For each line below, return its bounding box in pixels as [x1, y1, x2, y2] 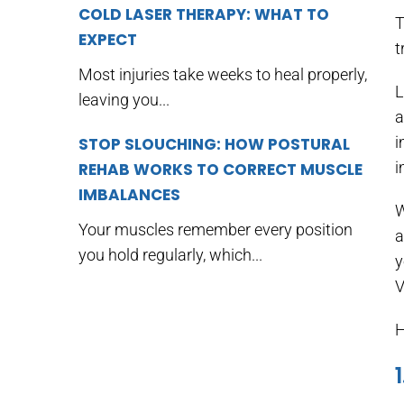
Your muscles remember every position [78, 220, 353, 239]
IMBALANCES [78, 184, 180, 206]
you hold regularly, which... [78, 245, 262, 264]
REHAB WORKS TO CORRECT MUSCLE [78, 159, 363, 180]
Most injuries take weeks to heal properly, [78, 65, 367, 84]
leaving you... [78, 90, 170, 109]
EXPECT [78, 29, 137, 50]
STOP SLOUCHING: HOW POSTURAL [78, 133, 350, 155]
